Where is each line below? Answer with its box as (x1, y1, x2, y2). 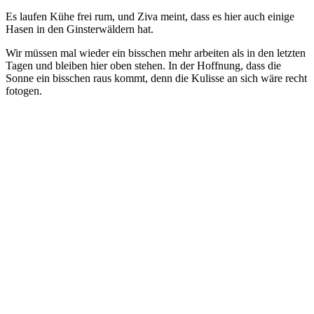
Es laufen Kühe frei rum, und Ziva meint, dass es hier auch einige (6, 11, 294, 23)
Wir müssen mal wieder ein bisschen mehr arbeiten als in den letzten (6, 47, 306, 60)
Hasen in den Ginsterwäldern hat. (6, 23, 153, 36)
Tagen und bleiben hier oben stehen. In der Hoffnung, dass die (6, 60, 281, 72)
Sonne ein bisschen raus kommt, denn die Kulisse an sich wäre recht (6, 72, 307, 85)
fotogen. (6, 85, 42, 97)
